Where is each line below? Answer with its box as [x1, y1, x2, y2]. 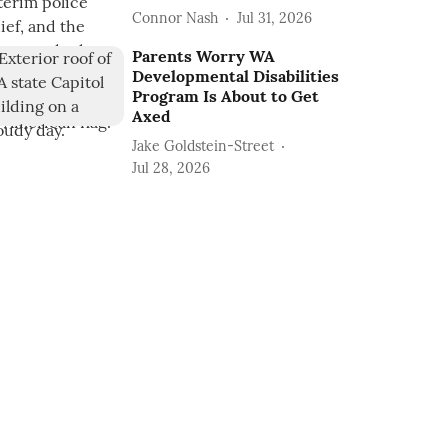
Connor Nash [132, 8, 219, 27]
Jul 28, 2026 [132, 159, 211, 177]
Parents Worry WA [132, 46, 276, 66]
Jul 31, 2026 [237, 8, 313, 27]
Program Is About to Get [132, 86, 320, 106]
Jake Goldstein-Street [132, 136, 275, 155]
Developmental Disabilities [132, 66, 340, 86]
